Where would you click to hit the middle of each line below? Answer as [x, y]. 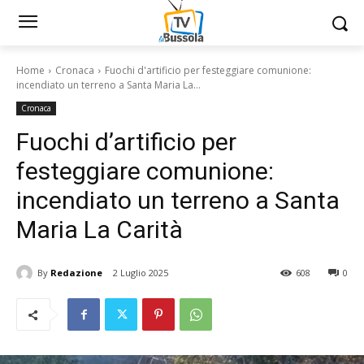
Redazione [76, 272]
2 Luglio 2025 [141, 273]
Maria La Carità [100, 230]
